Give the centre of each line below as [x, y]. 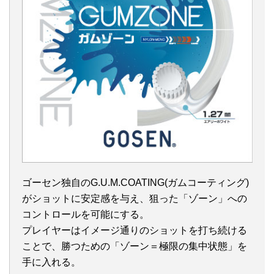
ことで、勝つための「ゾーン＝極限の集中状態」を [135, 246]
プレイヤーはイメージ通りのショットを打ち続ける [135, 231]
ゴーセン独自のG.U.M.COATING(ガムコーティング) [135, 183]
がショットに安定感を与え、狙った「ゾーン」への [135, 199]
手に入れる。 [51, 262]
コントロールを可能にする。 [86, 215]
